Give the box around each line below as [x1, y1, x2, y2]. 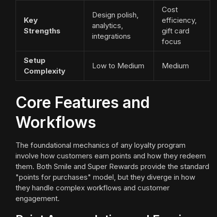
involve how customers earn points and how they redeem [15, 151, 206, 161]
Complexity [24, 66, 65, 76]
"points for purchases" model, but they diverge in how [15, 172, 195, 182]
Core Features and [15, 93, 150, 112]
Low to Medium [92, 61, 144, 71]
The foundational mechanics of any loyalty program [15, 140, 186, 150]
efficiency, [162, 15, 197, 25]
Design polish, [92, 10, 139, 20]
